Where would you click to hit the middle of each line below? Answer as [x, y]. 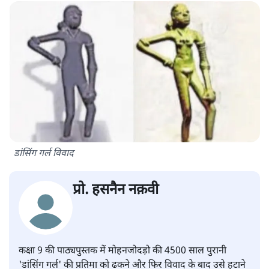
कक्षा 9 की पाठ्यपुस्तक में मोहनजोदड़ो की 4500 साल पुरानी [122, 252]
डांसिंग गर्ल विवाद [44, 154]
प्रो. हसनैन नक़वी [116, 191]
